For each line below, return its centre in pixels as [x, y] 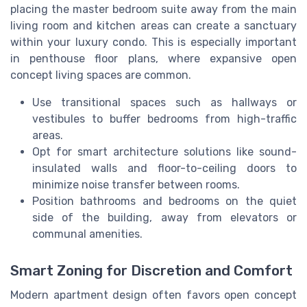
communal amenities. [87, 234]
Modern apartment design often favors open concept [153, 295]
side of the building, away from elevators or [164, 217]
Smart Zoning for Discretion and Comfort [151, 271]
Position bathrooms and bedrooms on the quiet [164, 201]
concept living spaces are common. [101, 75]
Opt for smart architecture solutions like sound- [164, 151]
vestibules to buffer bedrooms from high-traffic [164, 119]
